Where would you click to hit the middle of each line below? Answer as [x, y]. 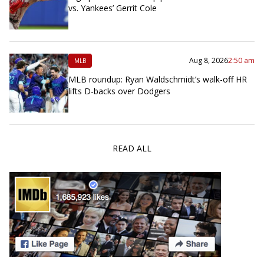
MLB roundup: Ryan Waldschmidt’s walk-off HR [158, 79]
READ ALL [132, 148]
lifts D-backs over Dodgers [119, 91]
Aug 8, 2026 [209, 60]
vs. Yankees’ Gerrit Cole [113, 8]
